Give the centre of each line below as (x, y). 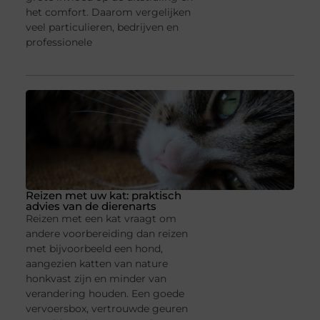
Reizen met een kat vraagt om (101, 218)
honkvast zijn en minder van (96, 278)
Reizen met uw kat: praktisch (103, 195)
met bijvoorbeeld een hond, (94, 248)
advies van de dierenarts (91, 206)
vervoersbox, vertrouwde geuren (106, 308)
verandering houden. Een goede (105, 293)
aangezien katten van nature (96, 263)
